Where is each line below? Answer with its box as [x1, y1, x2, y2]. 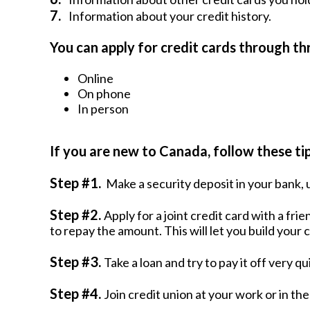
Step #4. [50, 285, 104, 302]
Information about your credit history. [69, 8, 271, 24]
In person [77, 101, 129, 116]
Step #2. [50, 206, 104, 223]
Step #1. [50, 174, 104, 191]
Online [77, 71, 113, 86]
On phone [77, 86, 131, 101]
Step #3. [50, 253, 104, 270]
